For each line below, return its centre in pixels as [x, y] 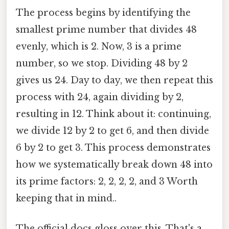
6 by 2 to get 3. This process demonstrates [113, 147]
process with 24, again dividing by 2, [100, 97]
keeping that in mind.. [66, 198]
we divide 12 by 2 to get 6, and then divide [112, 131]
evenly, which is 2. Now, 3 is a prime [99, 46]
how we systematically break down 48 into [114, 164]
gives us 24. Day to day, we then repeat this [114, 80]
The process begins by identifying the [103, 13]
